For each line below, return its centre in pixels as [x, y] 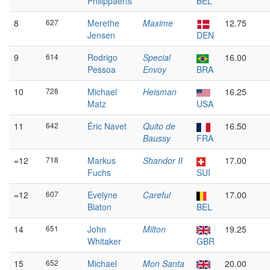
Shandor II [163, 160]
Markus [102, 160]
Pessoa [102, 69]
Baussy [157, 138]
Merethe [103, 23]
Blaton [99, 207]
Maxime [158, 23]
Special [157, 57]
